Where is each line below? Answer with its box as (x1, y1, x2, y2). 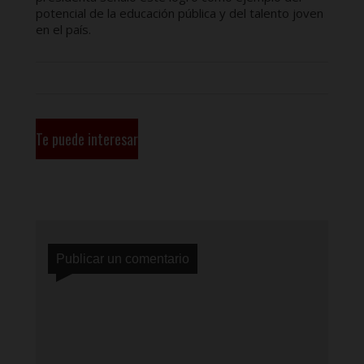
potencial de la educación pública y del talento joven (36, 4, 323, 21)
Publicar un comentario (56, 251, 189, 266)
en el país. (36, 20, 91, 37)
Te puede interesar (36, 128, 138, 149)
